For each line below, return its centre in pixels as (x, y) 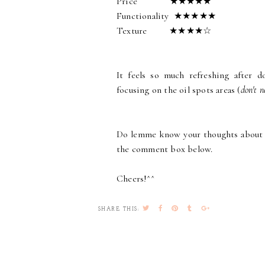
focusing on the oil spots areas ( (179, 90)
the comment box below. (165, 149)
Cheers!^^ (135, 179)
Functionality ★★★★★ (166, 16)
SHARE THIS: (119, 209)
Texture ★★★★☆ (164, 31)
